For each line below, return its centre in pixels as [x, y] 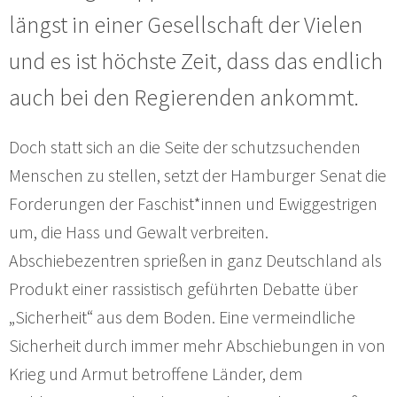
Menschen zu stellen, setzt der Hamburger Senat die [198, 175]
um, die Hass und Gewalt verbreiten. [139, 232]
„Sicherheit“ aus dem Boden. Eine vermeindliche [182, 317]
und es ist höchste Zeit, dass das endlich [196, 61]
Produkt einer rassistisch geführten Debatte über [183, 289]
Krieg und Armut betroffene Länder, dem [156, 374]
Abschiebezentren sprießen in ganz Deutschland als [195, 261]
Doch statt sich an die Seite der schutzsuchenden [185, 147]
